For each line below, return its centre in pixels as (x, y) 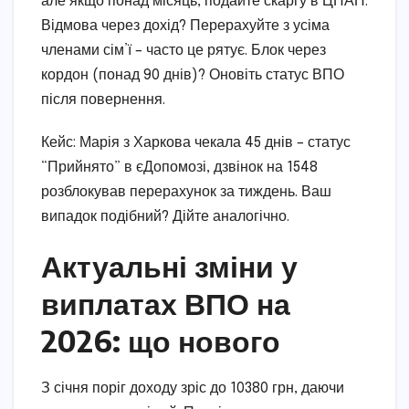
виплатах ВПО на (166, 304)
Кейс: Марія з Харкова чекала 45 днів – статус (196, 143)
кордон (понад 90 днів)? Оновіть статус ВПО (193, 76)
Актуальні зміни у (169, 266)
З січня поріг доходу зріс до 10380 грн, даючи (193, 389)
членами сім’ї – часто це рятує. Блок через (184, 51)
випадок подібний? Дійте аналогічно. (165, 217)
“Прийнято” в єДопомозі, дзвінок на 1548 (179, 168)
